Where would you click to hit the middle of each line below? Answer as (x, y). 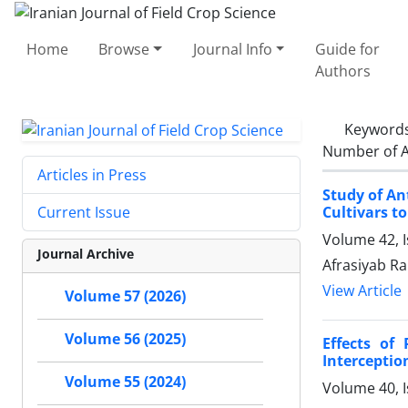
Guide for (347, 49)
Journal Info (232, 49)
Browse (124, 49)
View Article (362, 291)
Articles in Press (92, 175)
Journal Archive (86, 254)
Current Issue (84, 213)
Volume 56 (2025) (125, 339)
